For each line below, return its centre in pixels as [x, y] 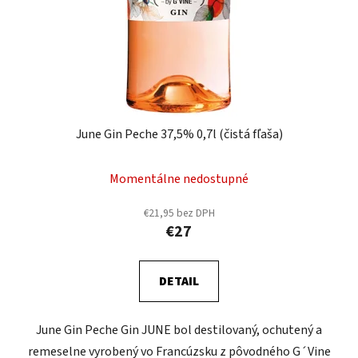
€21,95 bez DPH [179, 213]
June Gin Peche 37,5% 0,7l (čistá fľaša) [179, 135]
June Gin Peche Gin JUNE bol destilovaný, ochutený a [179, 330]
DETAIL [179, 282]
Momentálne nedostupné [179, 179]
